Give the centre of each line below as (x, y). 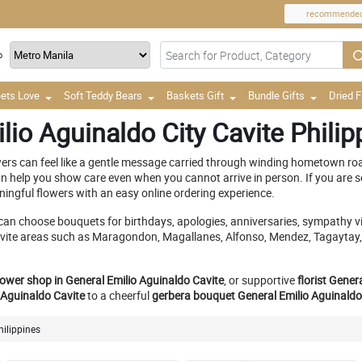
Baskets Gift (195, 95)
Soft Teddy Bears (103, 95)
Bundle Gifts (276, 95)
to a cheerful (118, 295)
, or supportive (261, 280)
